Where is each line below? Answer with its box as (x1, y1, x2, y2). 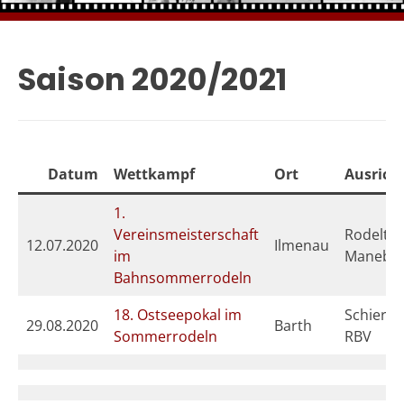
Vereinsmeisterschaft (114, 225, 259, 245)
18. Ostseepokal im (114, 305, 242, 326)
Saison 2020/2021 (18, 58, 287, 102)
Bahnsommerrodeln (114, 268, 252, 289)
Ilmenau (274, 235, 329, 256)
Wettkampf (114, 164, 195, 185)
